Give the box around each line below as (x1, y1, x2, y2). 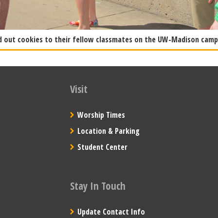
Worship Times (77, 109, 125, 120)
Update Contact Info (77, 206, 145, 217)
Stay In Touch (70, 179, 126, 193)
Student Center (77, 142, 127, 152)
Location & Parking (77, 126, 140, 136)
